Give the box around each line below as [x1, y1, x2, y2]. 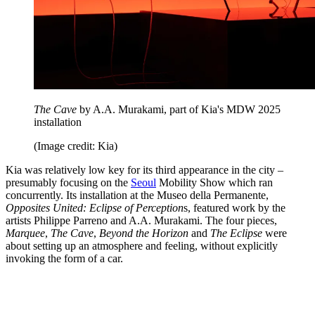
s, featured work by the [184, 202, 285, 214]
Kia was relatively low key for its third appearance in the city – [6, 164, 283, 176]
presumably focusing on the [6, 176, 131, 189]
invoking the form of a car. [6, 252, 123, 265]
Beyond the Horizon [99, 227, 188, 240]
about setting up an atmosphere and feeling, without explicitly [6, 240, 278, 252]
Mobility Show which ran [156, 176, 273, 189]
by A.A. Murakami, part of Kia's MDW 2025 [77, 103, 281, 116]
